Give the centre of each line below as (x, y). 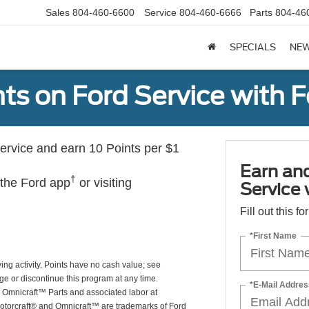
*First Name (273, 236)
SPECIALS (253, 48)
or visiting (104, 183)
